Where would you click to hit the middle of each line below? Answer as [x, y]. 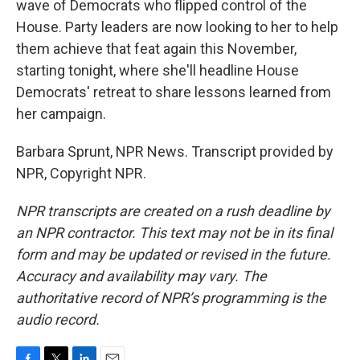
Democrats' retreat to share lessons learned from [174, 92]
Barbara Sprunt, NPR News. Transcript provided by [175, 151]
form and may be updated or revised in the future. [174, 254]
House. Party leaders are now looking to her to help [177, 27]
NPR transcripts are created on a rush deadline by [173, 211]
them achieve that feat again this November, [156, 49]
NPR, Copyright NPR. [81, 173]
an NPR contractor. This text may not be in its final [174, 233]
